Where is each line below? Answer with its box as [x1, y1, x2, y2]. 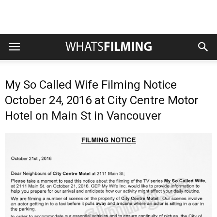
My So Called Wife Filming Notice [5, 78, 177, 92]
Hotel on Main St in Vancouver [5, 109, 162, 123]
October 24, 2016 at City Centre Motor [5, 93, 199, 107]
